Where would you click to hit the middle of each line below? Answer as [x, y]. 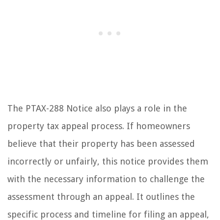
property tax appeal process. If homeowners [99, 126]
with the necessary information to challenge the [106, 179]
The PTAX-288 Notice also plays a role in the [97, 108]
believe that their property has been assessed [101, 143]
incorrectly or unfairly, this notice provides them [108, 161]
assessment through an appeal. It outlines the [101, 196]
